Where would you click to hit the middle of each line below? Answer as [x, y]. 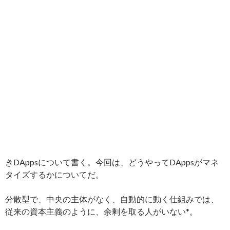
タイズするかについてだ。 [54, 175]
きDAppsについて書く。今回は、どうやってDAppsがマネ [112, 162]
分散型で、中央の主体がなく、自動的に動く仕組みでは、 [112, 199]
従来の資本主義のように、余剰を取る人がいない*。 [101, 212]
